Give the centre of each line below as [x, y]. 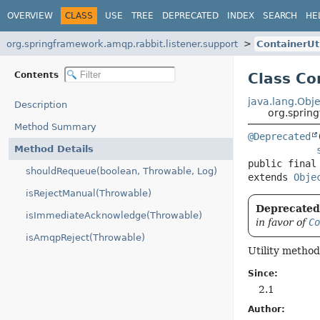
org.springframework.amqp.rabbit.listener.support [122, 44]
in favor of [282, 222]
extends [270, 177]
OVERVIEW [30, 15]
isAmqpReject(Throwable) [85, 237]
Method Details [54, 149]
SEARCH [280, 15]
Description [41, 105]
